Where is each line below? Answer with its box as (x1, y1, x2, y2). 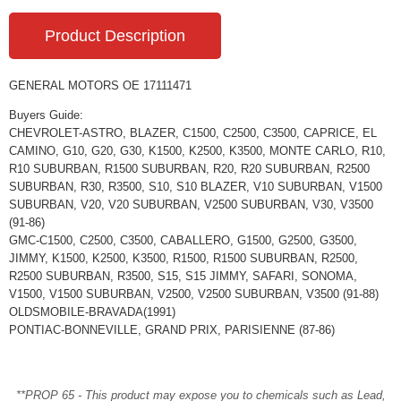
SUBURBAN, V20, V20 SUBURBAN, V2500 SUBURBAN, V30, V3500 (9, 198, 373, 211)
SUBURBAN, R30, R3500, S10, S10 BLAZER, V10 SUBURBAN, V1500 (9, 180, 382, 193)
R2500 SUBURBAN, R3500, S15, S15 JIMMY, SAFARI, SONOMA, (9, 269, 357, 283)
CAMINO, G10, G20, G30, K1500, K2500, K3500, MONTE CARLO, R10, (9, 144, 386, 158)
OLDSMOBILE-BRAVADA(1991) (9, 305, 175, 319)
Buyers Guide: (9, 108, 83, 122)
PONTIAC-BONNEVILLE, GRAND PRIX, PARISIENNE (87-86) (9, 323, 335, 337)
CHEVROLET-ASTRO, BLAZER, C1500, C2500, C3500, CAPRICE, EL (9, 126, 377, 140)
